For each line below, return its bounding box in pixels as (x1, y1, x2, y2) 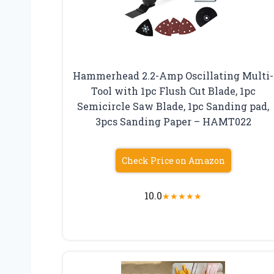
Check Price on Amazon (121, 154, 225, 166)
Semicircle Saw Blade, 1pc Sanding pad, (77, 99, 270, 113)
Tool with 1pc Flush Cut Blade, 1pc (91, 84, 256, 97)
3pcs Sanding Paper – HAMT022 (95, 114, 251, 128)
